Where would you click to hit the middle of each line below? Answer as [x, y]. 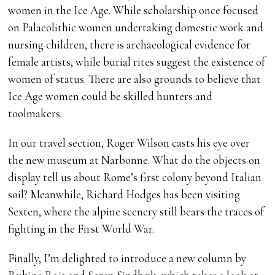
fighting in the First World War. [81, 229]
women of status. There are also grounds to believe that [135, 79]
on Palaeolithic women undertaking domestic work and [136, 28]
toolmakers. [35, 114]
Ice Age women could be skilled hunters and [110, 96]
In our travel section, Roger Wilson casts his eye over [129, 143]
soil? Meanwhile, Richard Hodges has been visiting [124, 195]
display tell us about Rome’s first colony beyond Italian [135, 177]
